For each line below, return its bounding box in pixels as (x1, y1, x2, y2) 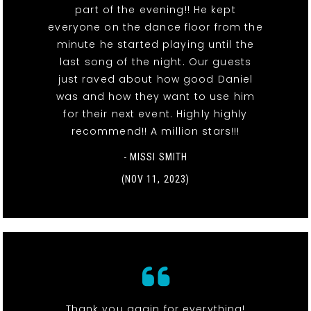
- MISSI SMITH (123, 151, 188, 162)
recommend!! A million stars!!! (71, 124, 240, 138)
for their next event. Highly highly (63, 106, 248, 121)
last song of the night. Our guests (59, 54, 252, 69)
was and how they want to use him (56, 89, 255, 103)
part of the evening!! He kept (75, 2, 236, 17)
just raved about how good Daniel (58, 72, 253, 86)
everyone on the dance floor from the (48, 19, 263, 34)
